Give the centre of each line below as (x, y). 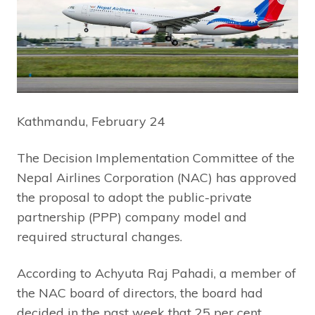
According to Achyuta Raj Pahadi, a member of (156, 274)
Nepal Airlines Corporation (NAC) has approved (157, 178)
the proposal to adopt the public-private (134, 198)
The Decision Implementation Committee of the (156, 158)
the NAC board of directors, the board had (140, 293)
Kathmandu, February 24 (91, 122)
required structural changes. (99, 237)
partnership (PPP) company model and (132, 217)
